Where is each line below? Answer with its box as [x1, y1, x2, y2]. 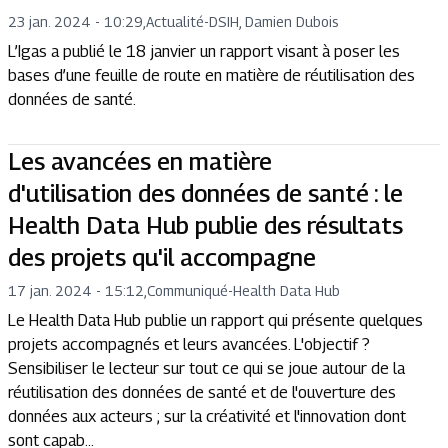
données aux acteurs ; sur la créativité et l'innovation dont [8, 407, 406, 426]
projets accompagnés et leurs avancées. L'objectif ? [8, 335, 370, 354]
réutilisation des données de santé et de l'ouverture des [8, 383, 396, 402]
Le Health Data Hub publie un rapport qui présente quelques [8, 311, 423, 330]
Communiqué [147, 282, 228, 299]
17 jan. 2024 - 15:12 [8, 282, 144, 299]
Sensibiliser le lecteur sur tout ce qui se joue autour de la [8, 359, 405, 378]
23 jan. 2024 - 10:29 [8, 13, 143, 30]
